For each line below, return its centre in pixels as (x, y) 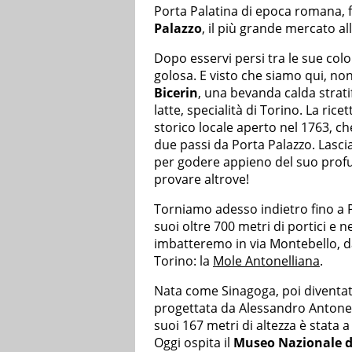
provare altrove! (202, 180)
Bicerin (176, 93)
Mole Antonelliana (266, 261)
